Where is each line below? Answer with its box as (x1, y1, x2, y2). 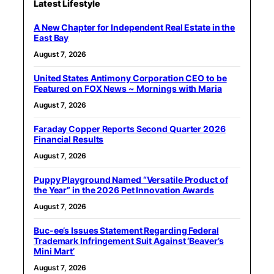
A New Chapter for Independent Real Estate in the (34, 21, 235, 32)
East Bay (34, 32, 69, 43)
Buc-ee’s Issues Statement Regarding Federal (34, 224, 219, 235)
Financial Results (34, 133, 104, 144)
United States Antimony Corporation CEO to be (34, 72, 227, 83)
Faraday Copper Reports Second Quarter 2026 (34, 123, 226, 134)
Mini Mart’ (34, 245, 75, 256)
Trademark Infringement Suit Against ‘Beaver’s (34, 235, 224, 246)
